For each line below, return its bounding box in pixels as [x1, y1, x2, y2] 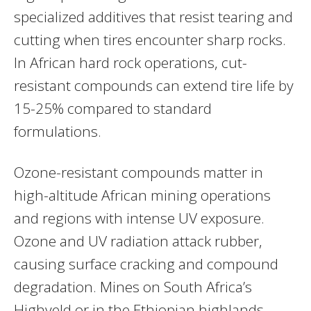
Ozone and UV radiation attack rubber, [14, 230, 262, 251]
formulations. [14, 121, 101, 141]
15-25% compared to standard [14, 98, 212, 118]
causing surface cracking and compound [14, 253, 278, 274]
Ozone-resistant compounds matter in [14, 162, 263, 182]
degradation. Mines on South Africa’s [14, 276, 252, 296]
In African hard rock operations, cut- [14, 52, 247, 72]
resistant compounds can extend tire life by [14, 75, 294, 95]
